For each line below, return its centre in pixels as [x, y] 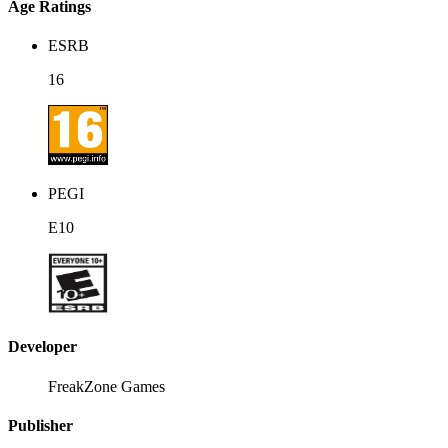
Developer [42, 347]
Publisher [40, 426]
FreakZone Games [106, 386]
